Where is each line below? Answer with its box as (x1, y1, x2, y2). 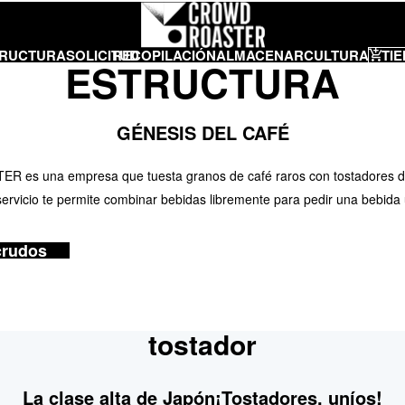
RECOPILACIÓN (112, 43, 216, 63)
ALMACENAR (216, 43, 304, 63)
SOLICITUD (66, 43, 139, 63)
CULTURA (304, 43, 369, 63)
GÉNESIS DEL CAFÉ (116, 118, 289, 144)
